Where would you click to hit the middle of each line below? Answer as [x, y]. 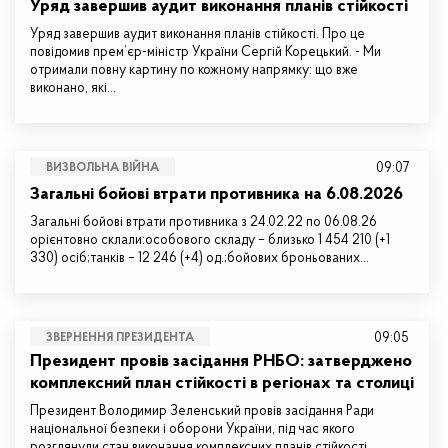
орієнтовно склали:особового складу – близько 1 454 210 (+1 [210, 240]
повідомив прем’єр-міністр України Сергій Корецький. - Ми [205, 52]
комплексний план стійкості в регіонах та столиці [222, 383]
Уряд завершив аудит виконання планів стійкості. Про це [197, 34]
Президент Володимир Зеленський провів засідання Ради [202, 411]
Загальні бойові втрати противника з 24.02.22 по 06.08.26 [203, 222]
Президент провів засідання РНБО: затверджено [221, 361]
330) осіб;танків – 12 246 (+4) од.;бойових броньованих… [199, 258]
